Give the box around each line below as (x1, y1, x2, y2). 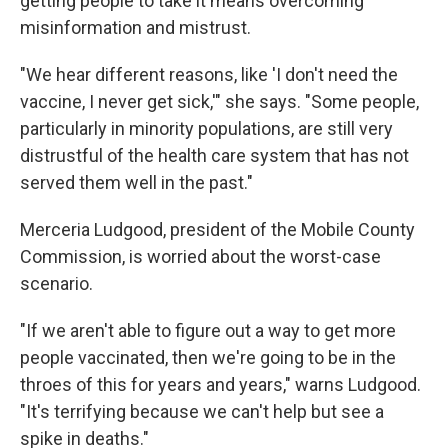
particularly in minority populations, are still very (20, 118, 393, 139)
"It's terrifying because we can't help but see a (20, 401, 384, 422)
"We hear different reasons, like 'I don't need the (20, 64, 398, 85)
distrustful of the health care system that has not (20, 145, 409, 166)
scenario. (20, 273, 93, 294)
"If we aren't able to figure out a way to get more (20, 320, 396, 341)
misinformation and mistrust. (20, 17, 251, 38)
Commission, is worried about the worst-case (20, 246, 381, 267)
